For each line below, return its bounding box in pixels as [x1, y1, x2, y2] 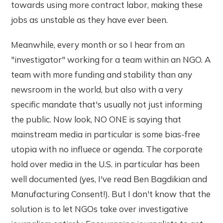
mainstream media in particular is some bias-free [11, 128, 201, 139]
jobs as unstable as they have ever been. [11, 14, 168, 25]
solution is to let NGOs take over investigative [11, 203, 189, 214]
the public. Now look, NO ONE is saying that [11, 113, 182, 124]
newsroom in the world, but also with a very [11, 84, 183, 95]
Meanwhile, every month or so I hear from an [11, 39, 185, 50]
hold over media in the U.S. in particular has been [11, 158, 200, 169]
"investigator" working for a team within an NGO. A [11, 54, 212, 65]
